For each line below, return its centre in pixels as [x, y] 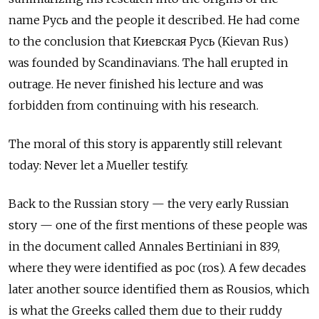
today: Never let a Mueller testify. [98, 165]
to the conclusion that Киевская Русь [113, 41]
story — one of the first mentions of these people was [158, 225]
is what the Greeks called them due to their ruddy [145, 310]
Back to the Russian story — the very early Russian [149, 203]
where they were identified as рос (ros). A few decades [157, 267]
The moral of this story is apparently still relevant [145, 143]
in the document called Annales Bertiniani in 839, [144, 246]
